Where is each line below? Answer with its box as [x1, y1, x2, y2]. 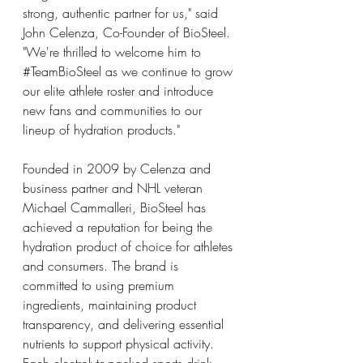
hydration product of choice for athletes [23, 237, 237, 255]
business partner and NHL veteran [23, 179, 207, 197]
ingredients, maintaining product [23, 296, 200, 314]
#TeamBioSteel [23, 62, 101, 80]
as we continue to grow [101, 62, 237, 80]
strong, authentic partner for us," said [23, 4, 222, 22]
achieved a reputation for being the [23, 218, 216, 236]
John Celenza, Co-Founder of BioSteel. [23, 23, 234, 41]
